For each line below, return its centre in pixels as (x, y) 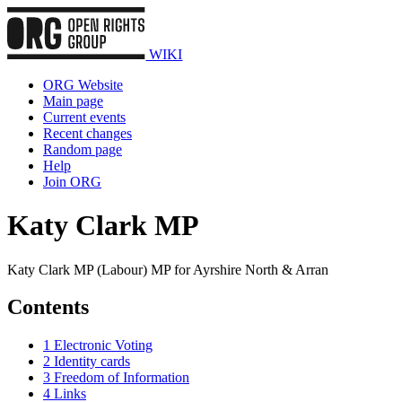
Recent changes (87, 133)
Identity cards (92, 362)
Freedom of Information (122, 378)
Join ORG (72, 181)
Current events (84, 117)
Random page (83, 149)
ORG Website (83, 84)
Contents (48, 307)
